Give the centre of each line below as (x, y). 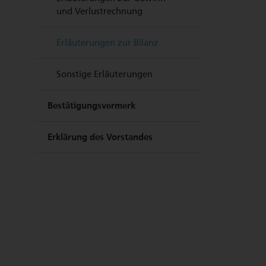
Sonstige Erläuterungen (104, 74)
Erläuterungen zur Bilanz (107, 43)
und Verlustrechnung (99, 11)
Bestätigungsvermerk (91, 106)
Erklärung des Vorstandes (100, 137)
